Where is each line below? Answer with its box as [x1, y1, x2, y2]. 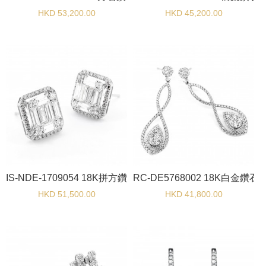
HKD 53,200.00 [37, 8, 96, 18]
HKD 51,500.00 [37, 189, 96, 199]
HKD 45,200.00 [164, 8, 223, 18]
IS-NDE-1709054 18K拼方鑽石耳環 [6, 173, 156, 183]
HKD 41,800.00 [164, 189, 223, 199]
